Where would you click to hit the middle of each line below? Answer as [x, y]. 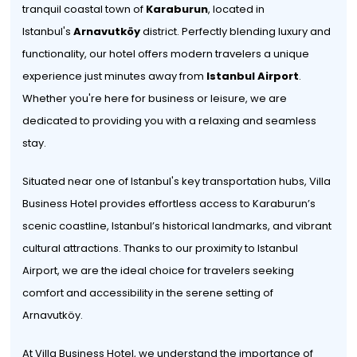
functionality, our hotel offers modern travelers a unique [166, 54]
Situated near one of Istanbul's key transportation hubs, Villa [177, 181]
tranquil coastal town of [84, 9]
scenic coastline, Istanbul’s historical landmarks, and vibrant [177, 226]
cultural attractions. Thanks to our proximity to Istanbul [161, 248]
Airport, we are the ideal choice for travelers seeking [159, 271]
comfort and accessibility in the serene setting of [148, 293]
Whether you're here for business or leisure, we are [155, 98]
